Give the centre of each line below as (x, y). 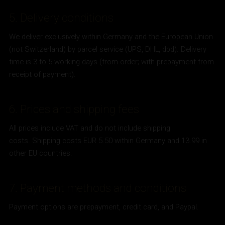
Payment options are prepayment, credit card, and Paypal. (104, 207)
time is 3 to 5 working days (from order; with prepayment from (112, 62)
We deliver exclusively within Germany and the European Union (111, 37)
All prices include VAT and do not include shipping (90, 128)
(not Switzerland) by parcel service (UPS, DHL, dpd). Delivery (108, 49)
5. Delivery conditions (62, 18)
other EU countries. (41, 153)
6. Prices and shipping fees (74, 109)
